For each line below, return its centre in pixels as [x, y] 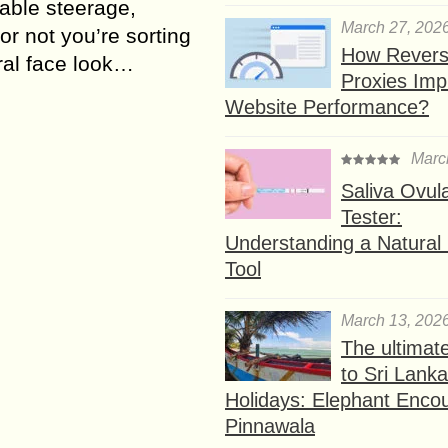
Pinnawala [270, 425]
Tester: [371, 216]
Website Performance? [327, 106]
